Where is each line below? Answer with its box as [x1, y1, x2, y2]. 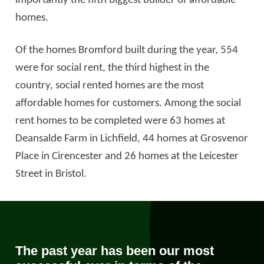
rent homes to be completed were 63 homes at [15, 115, 225, 127]
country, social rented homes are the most [15, 80, 204, 91]
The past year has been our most [15, 243, 214, 258]
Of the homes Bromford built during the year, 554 [15, 45, 238, 56]
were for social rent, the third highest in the [15, 62, 209, 74]
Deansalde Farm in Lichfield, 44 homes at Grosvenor [15, 133, 248, 144]
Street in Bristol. [15, 169, 87, 180]
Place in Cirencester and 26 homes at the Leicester [15, 151, 239, 162]
